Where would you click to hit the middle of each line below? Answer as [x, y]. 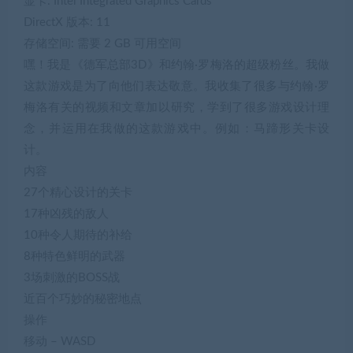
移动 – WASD [59, 341]
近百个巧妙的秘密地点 [83, 299]
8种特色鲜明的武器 [74, 256]
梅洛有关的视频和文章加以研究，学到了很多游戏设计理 [176, 107]
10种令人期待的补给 [78, 235]
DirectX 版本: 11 [67, 22]
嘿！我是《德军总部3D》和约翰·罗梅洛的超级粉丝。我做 [176, 65]
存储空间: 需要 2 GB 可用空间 [102, 43]
